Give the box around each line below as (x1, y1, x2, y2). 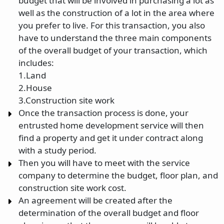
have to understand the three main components (18, 32, 211, 43)
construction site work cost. (18, 182, 126, 193)
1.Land (18, 69, 46, 81)
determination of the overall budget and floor (18, 207, 199, 218)
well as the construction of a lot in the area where (18, 7, 214, 18)
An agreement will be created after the (18, 194, 172, 206)
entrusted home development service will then (18, 119, 204, 131)
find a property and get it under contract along (18, 132, 203, 143)
